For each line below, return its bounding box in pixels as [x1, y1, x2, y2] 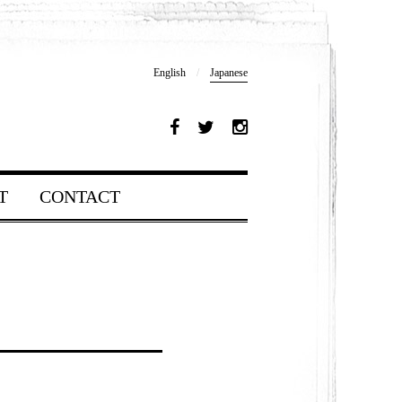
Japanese [210, 66, 248, 79]
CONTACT [39, 187, 120, 206]
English [153, 66, 186, 79]
